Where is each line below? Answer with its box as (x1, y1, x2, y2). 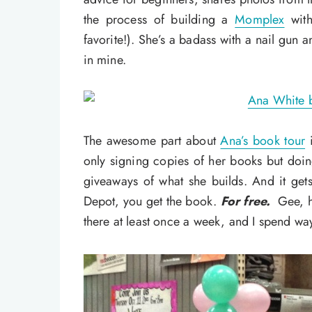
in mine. (83, 51, 127, 70)
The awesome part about (83, 132, 221, 150)
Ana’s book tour (220, 132, 306, 150)
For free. (220, 192, 274, 211)
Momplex (235, 10, 285, 29)
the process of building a (83, 10, 235, 29)
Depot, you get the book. (83, 192, 221, 211)
